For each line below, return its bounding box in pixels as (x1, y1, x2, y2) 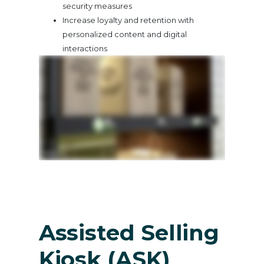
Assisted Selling (38, 219, 220, 246)
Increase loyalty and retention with (62, 15, 194, 25)
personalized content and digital (62, 29, 187, 39)
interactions (62, 43, 107, 53)
